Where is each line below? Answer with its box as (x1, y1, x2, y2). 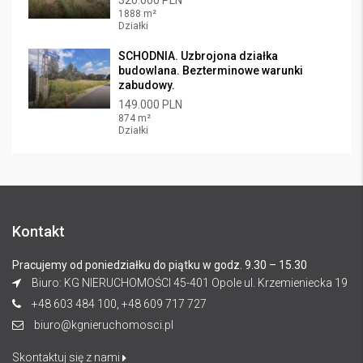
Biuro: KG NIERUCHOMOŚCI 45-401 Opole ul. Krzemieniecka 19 (29, 276, 348, 289)
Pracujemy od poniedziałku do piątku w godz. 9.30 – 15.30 (12, 258, 307, 271)
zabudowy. (118, 79, 175, 92)
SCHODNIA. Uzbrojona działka (118, 49, 278, 62)
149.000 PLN (118, 98, 182, 111)
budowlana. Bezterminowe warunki (118, 64, 303, 77)
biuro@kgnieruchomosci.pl (34, 318, 173, 331)
